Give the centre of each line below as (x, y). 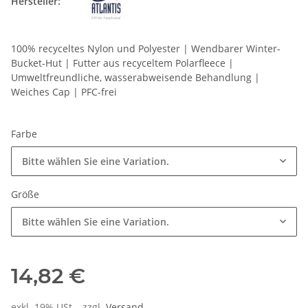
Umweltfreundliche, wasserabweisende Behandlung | (135, 78)
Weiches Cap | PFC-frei (64, 92)
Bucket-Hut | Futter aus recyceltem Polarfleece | (122, 63)
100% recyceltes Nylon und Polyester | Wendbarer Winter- (146, 49)
